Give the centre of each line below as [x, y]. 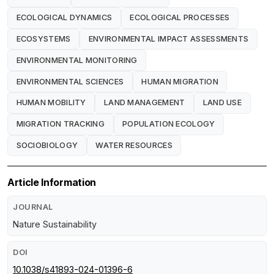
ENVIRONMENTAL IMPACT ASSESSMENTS [168, 39]
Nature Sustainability [55, 224]
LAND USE [222, 103]
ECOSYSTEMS [43, 39]
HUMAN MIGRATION [180, 81]
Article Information [52, 183]
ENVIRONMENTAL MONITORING [77, 60]
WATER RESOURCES [134, 145]
